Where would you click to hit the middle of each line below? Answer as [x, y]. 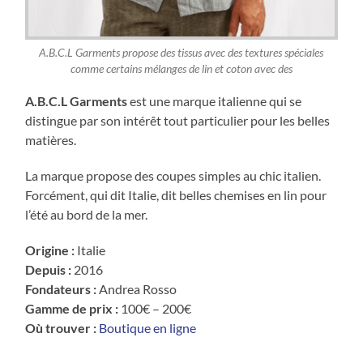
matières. [51, 139]
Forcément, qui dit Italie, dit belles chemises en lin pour [176, 194]
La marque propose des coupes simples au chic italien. [173, 175]
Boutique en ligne [148, 327]
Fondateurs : [61, 288]
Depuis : [49, 269]
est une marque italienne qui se [215, 100]
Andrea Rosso [137, 288]
